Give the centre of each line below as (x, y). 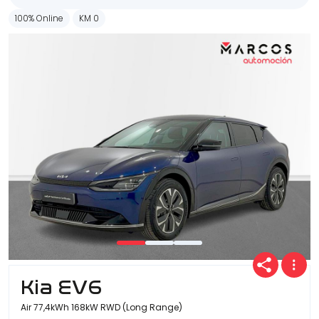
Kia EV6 (61, 288)
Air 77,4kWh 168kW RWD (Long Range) (101, 308)
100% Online (39, 19)
